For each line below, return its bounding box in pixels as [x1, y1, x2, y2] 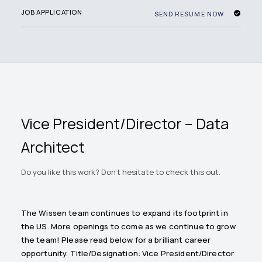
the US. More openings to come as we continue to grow [20, 221, 236, 232]
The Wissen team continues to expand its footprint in [20, 208, 228, 219]
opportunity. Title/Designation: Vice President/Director [20, 248, 235, 259]
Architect [20, 136, 85, 157]
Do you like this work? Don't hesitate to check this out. [20, 167, 220, 178]
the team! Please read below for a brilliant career [20, 235, 211, 246]
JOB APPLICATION [20, 8, 82, 17]
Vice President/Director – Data [20, 113, 229, 134]
